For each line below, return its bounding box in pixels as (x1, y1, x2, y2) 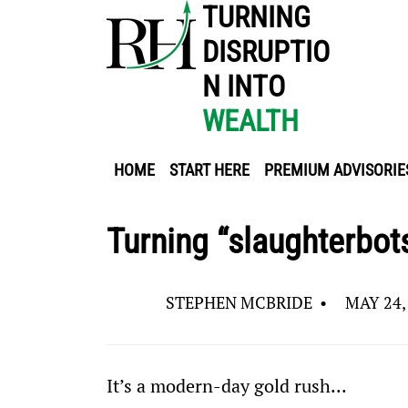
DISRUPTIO (202, 35, 331, 69)
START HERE (169, 160, 250, 180)
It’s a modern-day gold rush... (106, 372, 347, 398)
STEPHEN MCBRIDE (165, 291, 312, 314)
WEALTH (202, 104, 300, 138)
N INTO (202, 69, 286, 104)
